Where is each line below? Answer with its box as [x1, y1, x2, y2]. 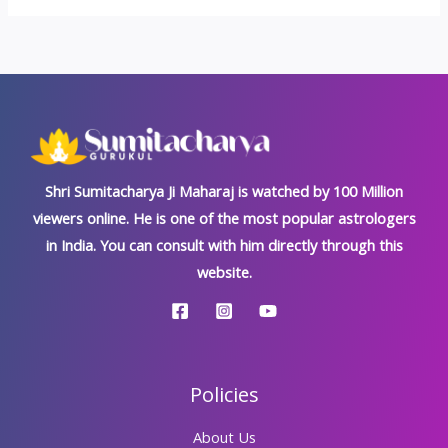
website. [196, 261, 252, 282]
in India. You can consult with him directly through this [45, 234, 403, 255]
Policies [189, 380, 259, 408]
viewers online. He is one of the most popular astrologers [32, 207, 416, 228]
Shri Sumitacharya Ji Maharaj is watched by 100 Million [45, 180, 403, 201]
